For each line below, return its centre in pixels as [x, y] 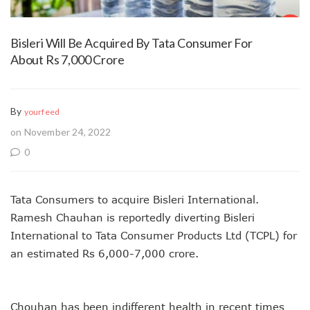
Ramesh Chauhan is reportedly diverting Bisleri [133, 217]
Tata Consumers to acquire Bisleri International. [135, 199]
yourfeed [42, 111]
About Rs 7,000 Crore [67, 59]
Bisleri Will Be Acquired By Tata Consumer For [131, 43]
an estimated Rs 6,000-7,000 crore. [104, 253]
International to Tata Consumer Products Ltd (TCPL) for [154, 235]
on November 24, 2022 [61, 131]
